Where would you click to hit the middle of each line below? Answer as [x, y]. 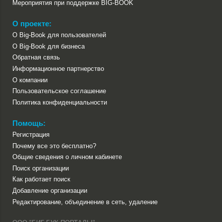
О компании [30, 80]
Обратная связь [36, 57]
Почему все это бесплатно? [54, 146]
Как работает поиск [41, 179]
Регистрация [31, 135]
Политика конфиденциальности [60, 102]
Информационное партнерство [58, 68]
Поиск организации [41, 168]
